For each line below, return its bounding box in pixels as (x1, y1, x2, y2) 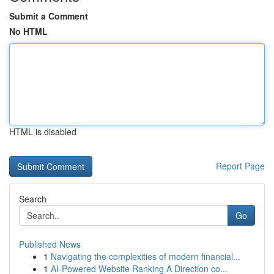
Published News (19, 238, 81, 250)
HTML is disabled (9, 125, 76, 138)
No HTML (9, 25, 48, 37)
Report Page (216, 160, 265, 172)
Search (19, 193, 46, 205)
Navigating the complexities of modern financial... (51, 250, 240, 262)
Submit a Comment (9, 10, 88, 22)
